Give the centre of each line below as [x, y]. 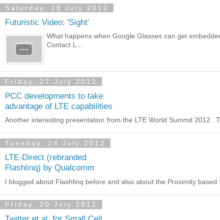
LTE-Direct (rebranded [46, 157]
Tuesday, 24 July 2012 [55, 143]
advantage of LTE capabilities [59, 106]
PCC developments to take [54, 96]
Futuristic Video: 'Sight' [47, 22]
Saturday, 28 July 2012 [57, 8]
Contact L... [65, 45]
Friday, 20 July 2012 [51, 205]
